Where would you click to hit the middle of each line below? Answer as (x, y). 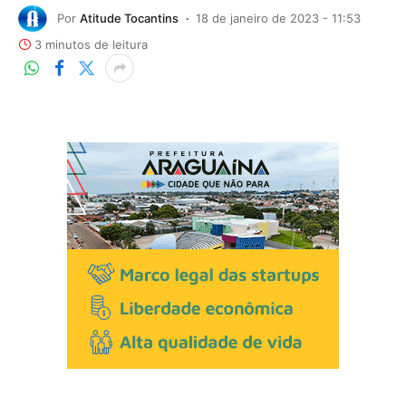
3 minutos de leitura (91, 44)
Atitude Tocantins (129, 18)
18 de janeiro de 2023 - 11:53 (278, 18)
